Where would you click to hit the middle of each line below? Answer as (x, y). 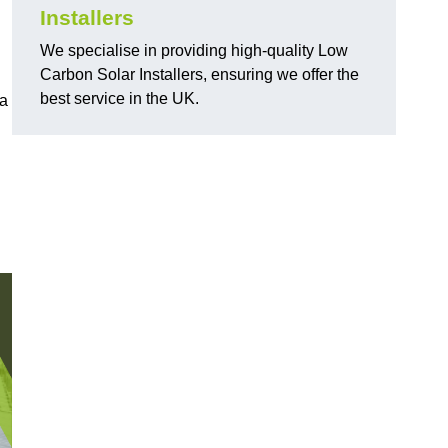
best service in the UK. (119, 99)
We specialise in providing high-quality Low (194, 51)
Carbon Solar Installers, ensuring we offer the (199, 75)
